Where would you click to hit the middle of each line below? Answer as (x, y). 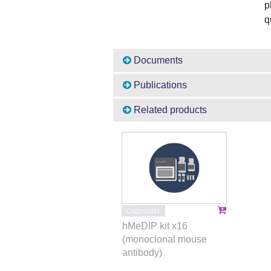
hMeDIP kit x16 (155, 226)
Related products (169, 110)
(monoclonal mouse (165, 240)
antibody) (142, 253)
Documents (157, 60)
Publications (159, 85)
